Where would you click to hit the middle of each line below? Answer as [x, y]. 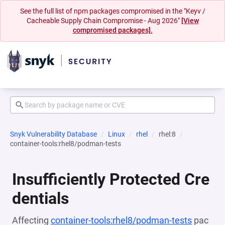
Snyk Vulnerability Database [53, 134]
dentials [40, 198]
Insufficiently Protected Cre [111, 179]
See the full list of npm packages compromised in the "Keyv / [113, 11]
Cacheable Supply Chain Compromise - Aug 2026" [104, 21]
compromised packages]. [113, 30]
